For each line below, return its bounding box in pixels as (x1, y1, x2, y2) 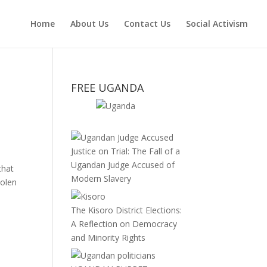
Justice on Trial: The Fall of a (71, 145, 181, 157)
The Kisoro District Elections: (71, 204, 182, 216)
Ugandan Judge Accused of (71, 159, 175, 170)
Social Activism (186, 18, 248, 29)
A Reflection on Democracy (71, 218, 178, 229)
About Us (70, 18, 108, 29)
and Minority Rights (71, 232, 146, 243)
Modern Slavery (71, 173, 132, 184)
